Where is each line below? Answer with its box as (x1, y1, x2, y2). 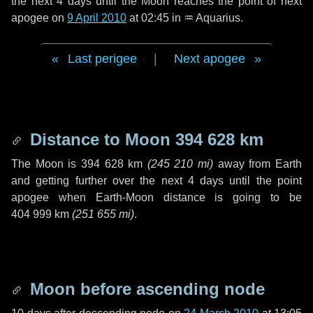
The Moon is (11, 158, 81, 170)
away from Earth (213, 158, 303, 170)
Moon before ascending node (25, 279, 265, 298)
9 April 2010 (67, 12, 126, 24)
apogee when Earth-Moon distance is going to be (11, 191, 302, 203)
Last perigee (68, 52, 137, 66)
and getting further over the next (11, 175, 188, 187)
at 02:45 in (126, 12, 184, 24)
